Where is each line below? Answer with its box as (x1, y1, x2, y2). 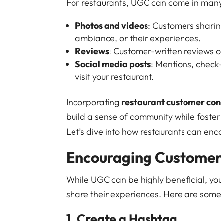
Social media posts (75, 58, 151, 70)
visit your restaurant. (75, 71, 154, 82)
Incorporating (66, 96, 122, 108)
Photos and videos (75, 20, 148, 31)
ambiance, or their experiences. (75, 33, 201, 44)
